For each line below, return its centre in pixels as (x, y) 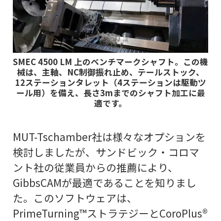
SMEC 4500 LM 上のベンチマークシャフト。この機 (110, 62)
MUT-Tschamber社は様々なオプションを (109, 136)
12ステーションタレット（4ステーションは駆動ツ (110, 83)
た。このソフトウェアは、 (75, 198)
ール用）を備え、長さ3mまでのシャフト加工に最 (110, 93)
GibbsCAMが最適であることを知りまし (104, 182)
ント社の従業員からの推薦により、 (95, 167)
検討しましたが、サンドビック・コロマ (106, 152)
